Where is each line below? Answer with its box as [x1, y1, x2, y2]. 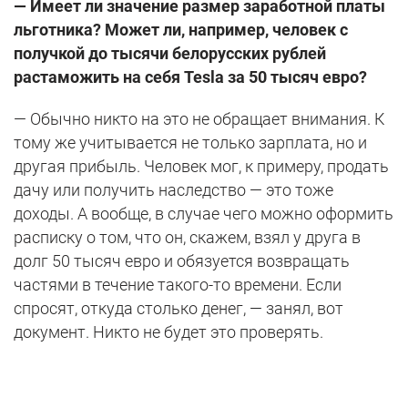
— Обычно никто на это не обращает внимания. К [14, 109, 385, 129]
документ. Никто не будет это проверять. [14, 322, 323, 342]
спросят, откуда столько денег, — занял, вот [14, 299, 343, 319]
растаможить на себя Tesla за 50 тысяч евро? [14, 67, 367, 87]
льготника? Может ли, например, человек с [14, 20, 348, 40]
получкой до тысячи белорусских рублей [14, 44, 326, 64]
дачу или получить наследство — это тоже [14, 180, 333, 200]
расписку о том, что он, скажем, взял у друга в [14, 228, 361, 248]
